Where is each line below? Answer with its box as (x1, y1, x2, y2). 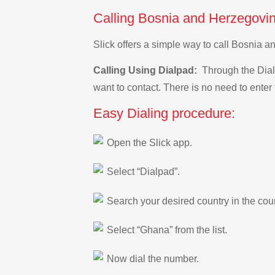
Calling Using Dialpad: (93, 65, 199, 76)
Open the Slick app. (107, 137, 192, 148)
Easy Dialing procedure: (93, 106, 235, 122)
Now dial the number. (107, 254, 199, 265)
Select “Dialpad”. (107, 166, 180, 177)
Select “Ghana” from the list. (107, 224, 227, 235)
